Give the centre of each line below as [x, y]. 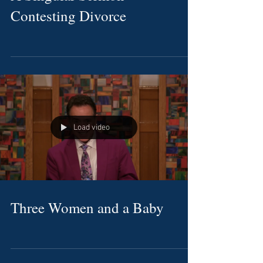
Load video [92, 127]
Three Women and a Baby [87, 208]
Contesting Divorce [68, 16]
